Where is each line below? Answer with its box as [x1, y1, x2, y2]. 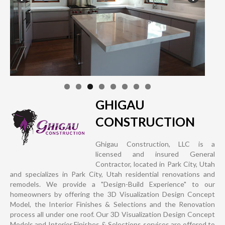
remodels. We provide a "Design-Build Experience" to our [10, 180, 215, 189]
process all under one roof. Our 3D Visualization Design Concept [10, 210, 215, 219]
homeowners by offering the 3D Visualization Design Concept [10, 190, 215, 199]
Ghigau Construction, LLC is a [95, 140, 215, 149]
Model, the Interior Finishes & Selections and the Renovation [10, 200, 215, 209]
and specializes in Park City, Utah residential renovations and [10, 170, 215, 179]
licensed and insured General [95, 150, 215, 159]
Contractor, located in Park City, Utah [95, 160, 215, 169]
